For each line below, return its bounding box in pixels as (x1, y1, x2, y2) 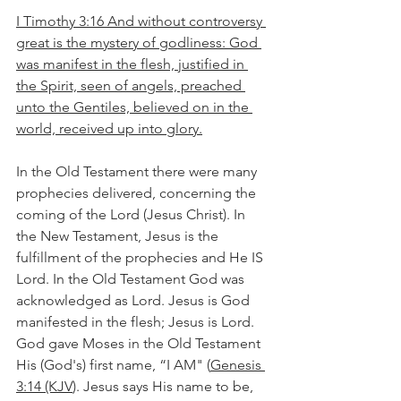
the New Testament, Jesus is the (16, 227, 222, 244)
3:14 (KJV (16, 378, 73, 395)
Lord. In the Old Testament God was (16, 270, 248, 287)
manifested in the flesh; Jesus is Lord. (16, 313, 258, 330)
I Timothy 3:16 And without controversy (16, 13, 266, 30)
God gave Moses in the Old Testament (16, 335, 264, 352)
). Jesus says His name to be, (73, 378, 257, 395)
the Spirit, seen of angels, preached (16, 77, 245, 94)
